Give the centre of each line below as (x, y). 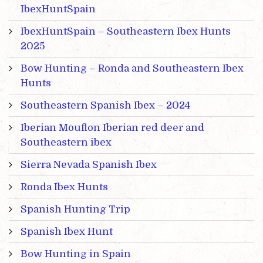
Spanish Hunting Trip (75, 210)
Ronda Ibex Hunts (64, 187)
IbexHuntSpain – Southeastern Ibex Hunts (126, 32)
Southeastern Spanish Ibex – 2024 (105, 106)
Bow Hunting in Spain (76, 254)
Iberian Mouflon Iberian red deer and (112, 128)
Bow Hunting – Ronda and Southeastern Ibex (132, 69)
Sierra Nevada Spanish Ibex (89, 165)
